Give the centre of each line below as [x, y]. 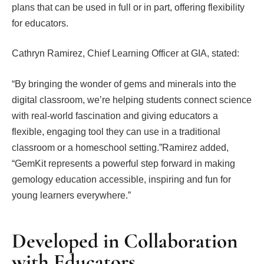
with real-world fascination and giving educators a [115, 115]
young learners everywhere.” [71, 195]
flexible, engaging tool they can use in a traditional [116, 131]
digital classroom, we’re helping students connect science [132, 100]
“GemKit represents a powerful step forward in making [123, 163]
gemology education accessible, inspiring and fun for [121, 179]
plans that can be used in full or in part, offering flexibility [128, 7]
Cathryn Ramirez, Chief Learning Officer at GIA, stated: [127, 54]
